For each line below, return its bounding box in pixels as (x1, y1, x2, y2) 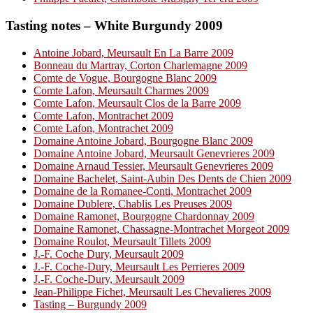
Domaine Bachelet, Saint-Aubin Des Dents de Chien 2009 (34, 172, 291, 184)
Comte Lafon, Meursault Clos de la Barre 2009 (34, 96, 241, 109)
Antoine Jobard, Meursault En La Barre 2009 (34, 46, 233, 59)
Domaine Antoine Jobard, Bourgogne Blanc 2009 (34, 134, 253, 147)
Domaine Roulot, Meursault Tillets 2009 (34, 235, 211, 247)
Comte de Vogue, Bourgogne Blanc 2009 (34, 71, 217, 84)
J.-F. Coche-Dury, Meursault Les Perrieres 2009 (34, 260, 245, 272)
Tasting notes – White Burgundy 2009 (6, 17, 223, 33)
